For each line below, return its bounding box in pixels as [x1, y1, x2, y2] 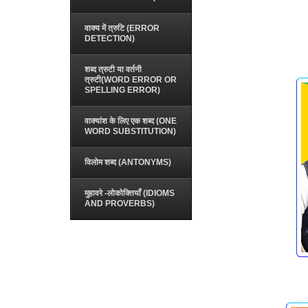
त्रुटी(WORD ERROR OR [85, 75, 177, 85]
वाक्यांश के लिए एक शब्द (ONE [85, 116, 177, 126]
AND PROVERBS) [85, 199, 155, 208]
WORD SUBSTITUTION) [85, 126, 176, 136]
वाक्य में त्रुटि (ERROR [85, 23, 159, 33]
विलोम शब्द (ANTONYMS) [85, 157, 171, 167]
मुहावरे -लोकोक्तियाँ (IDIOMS [85, 188, 175, 198]
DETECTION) [85, 34, 135, 43]
